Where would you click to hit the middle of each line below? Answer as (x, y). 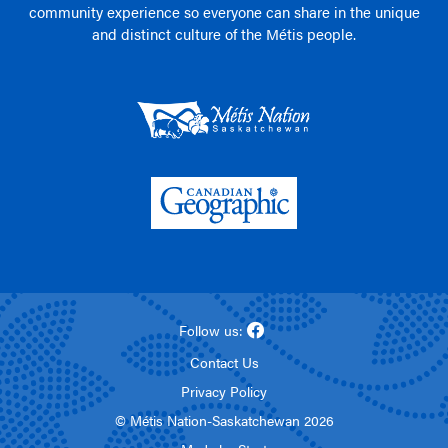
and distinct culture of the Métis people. (224, 33)
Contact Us (224, 361)
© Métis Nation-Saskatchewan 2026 (224, 419)
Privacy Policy (224, 390)
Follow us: (210, 329)
